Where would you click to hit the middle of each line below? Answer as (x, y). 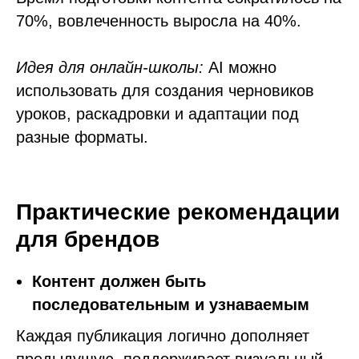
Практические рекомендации (178, 212)
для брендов (88, 239)
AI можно (240, 67)
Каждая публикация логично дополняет (163, 336)
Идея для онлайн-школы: (110, 67)
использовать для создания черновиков (165, 91)
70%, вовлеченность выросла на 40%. (159, 21)
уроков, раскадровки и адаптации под (157, 114)
